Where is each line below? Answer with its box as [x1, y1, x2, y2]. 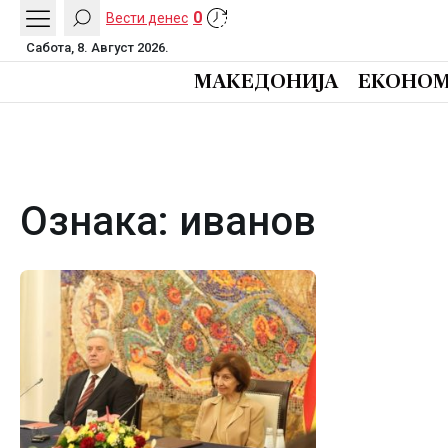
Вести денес [106, 9, 188, 26]
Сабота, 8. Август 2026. [26, 40, 169, 55]
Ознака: [20, 198, 179, 245]
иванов [179, 198, 316, 245]
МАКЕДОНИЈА [194, 71, 338, 92]
